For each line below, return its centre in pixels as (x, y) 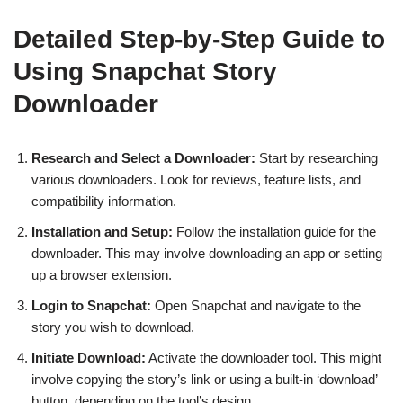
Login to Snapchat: (91, 305)
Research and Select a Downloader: (143, 158)
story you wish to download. (113, 327)
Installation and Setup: (102, 232)
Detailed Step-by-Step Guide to (199, 39)
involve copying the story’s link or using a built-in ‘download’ (204, 379)
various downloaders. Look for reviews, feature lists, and (196, 179)
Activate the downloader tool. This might (264, 358)
